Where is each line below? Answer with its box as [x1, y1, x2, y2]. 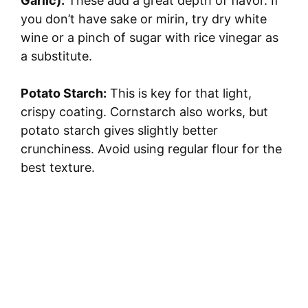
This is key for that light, [107, 85, 252, 100]
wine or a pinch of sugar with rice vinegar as [21, 30, 278, 45]
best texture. [21, 159, 95, 175]
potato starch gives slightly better [21, 122, 218, 137]
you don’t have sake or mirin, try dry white [21, 11, 267, 26]
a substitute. [21, 48, 92, 63]
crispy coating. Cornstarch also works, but [21, 104, 268, 119]
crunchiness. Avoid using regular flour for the [21, 141, 282, 156]
